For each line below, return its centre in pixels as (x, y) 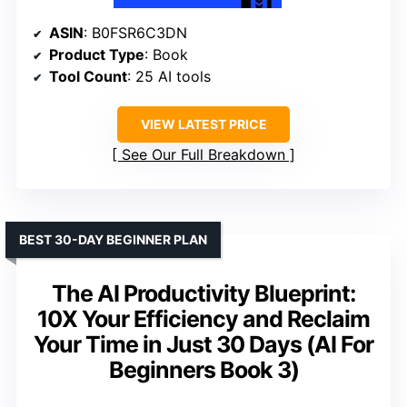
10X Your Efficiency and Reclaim (203, 319)
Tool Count (88, 77)
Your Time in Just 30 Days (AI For (203, 345)
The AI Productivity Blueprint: (203, 294)
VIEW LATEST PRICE (203, 124)
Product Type (97, 55)
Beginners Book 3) (203, 370)
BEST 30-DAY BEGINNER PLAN (113, 240)
